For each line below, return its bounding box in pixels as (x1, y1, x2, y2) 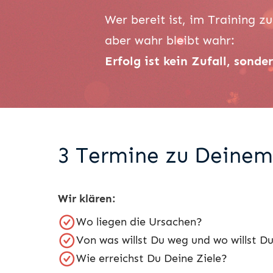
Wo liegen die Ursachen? (76, 214, 205, 229)
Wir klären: (58, 191, 116, 205)
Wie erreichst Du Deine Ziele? (76, 251, 227, 265)
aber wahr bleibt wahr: (105, 32, 235, 48)
